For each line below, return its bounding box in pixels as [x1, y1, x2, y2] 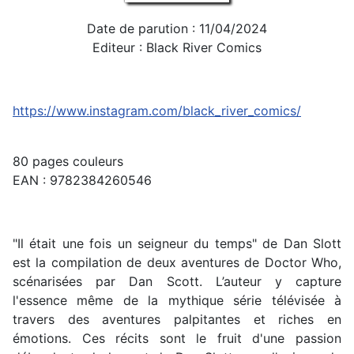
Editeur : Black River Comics [92, 39, 262, 55]
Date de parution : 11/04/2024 [87, 20, 267, 36]
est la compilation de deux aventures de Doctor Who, [13, 254, 341, 270]
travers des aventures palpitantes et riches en [13, 311, 341, 327]
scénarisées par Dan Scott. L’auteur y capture [13, 273, 341, 289]
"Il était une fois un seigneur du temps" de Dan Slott [13, 235, 341, 251]
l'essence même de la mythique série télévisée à [13, 292, 341, 308]
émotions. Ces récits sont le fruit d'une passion [13, 330, 341, 346]
